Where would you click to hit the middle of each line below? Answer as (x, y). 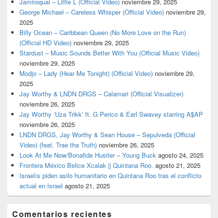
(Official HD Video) (45, 42)
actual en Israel (41, 185)
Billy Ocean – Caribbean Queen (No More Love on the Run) (103, 32)
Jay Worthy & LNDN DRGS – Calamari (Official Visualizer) (101, 93)
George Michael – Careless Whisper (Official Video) (92, 12)
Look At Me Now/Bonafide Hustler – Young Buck (88, 155)
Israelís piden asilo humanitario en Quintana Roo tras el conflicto (110, 175)
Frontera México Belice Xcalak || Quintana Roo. (86, 165)
